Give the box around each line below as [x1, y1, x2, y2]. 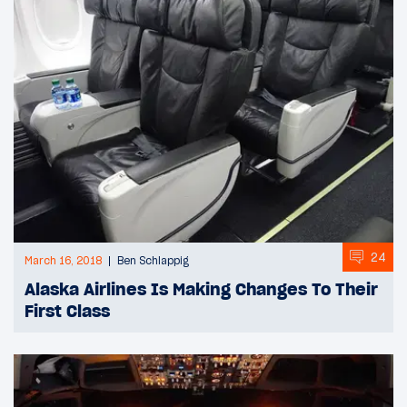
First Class [25, 300, 110, 323]
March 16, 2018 [25, 254, 102, 268]
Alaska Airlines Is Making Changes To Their [25, 278, 378, 301]
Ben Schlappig [117, 254, 189, 268]
